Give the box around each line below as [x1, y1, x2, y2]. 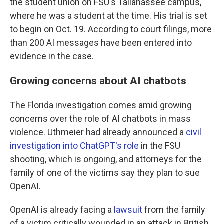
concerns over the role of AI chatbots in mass [10, 113, 191, 124]
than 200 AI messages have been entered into [10, 37, 192, 48]
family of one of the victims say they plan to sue [10, 167, 200, 178]
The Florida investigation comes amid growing [10, 100, 192, 110]
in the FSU [139, 140, 180, 151]
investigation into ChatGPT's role [10, 140, 139, 151]
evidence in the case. [10, 51, 94, 61]
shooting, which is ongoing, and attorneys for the [10, 154, 202, 164]
